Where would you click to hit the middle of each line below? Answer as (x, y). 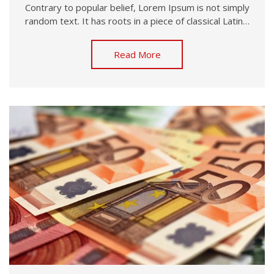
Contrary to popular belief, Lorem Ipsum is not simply (137, 8)
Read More (137, 55)
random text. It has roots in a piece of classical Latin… (137, 21)
